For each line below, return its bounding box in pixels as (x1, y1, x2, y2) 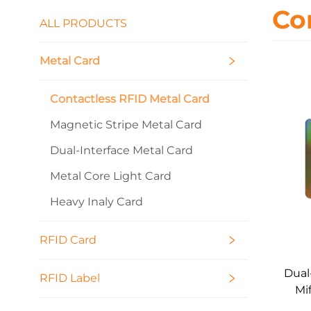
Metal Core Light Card (50, 169, 171, 183)
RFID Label (40, 271, 100, 285)
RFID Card (40, 233, 96, 246)
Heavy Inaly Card (50, 194, 143, 208)
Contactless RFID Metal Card (50, 92, 210, 106)
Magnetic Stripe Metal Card (50, 117, 202, 131)
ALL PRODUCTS (40, 16, 127, 30)
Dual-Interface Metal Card (50, 143, 193, 157)
